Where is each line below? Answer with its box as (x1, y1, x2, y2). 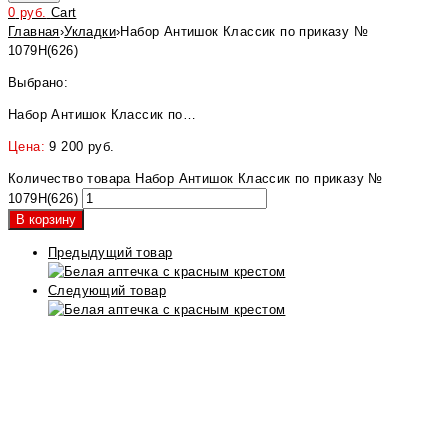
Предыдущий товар (48, 245, 173, 260)
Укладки (64, 24, 117, 39)
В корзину (16, 212, 76, 227)
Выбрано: (8, 75, 69, 90)
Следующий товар (48, 283, 166, 298)
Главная (8, 24, 60, 39)
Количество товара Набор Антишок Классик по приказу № (8, 171, 383, 186)
